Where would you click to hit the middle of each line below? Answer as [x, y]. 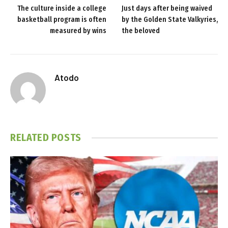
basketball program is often [62, 20]
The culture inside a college [62, 9]
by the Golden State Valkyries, [170, 20]
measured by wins [78, 31]
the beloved [141, 31]
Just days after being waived [167, 9]
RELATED [31, 138]
